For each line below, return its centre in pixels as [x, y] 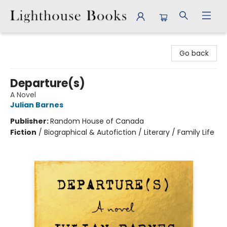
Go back [194, 53]
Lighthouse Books [38, 42]
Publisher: [30, 121]
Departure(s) [48, 83]
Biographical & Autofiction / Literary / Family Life [129, 132]
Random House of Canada [97, 121]
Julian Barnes [37, 105]
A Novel [23, 95]
